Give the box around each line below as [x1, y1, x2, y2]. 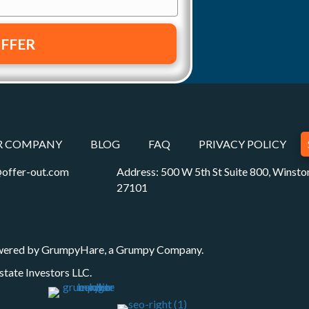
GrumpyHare [41, 243, 104, 257]
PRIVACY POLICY [198, 137, 286, 151]
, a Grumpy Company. [104, 243, 203, 257]
